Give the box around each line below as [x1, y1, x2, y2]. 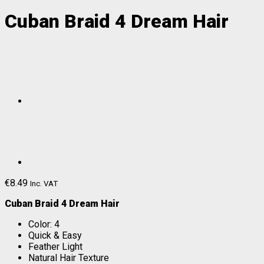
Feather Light [28, 240, 82, 252]
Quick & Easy [28, 229, 82, 241]
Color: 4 [28, 218, 60, 230]
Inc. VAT [30, 179, 58, 188]
